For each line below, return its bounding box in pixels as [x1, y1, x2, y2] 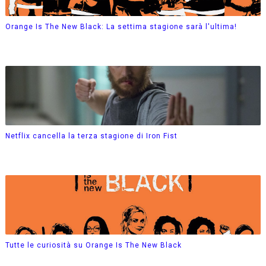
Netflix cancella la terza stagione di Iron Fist [5, 131, 178, 140]
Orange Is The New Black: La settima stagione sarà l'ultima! [5, 22, 237, 31]
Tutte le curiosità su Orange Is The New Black [5, 240, 182, 249]
